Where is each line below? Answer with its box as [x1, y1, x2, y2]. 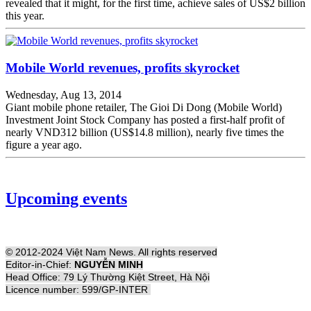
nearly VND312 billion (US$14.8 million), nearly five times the [6, 126, 284, 138]
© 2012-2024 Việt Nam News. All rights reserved [6, 246, 217, 258]
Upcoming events [6, 190, 127, 208]
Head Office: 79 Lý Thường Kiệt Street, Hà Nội [6, 271, 210, 283]
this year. [6, 10, 44, 22]
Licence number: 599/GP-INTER [6, 284, 151, 296]
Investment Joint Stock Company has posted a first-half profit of [6, 113, 285, 126]
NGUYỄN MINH [74, 259, 143, 271]
